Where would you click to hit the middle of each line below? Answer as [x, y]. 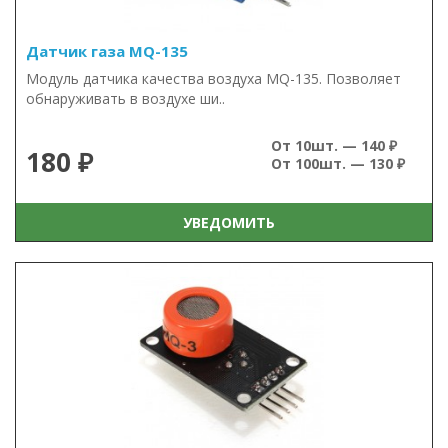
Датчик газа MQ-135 [107, 51]
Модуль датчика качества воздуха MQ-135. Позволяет [213, 78]
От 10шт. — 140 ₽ [334, 145]
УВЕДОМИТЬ [224, 222]
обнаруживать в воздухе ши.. [125, 98]
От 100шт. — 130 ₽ [338, 163]
